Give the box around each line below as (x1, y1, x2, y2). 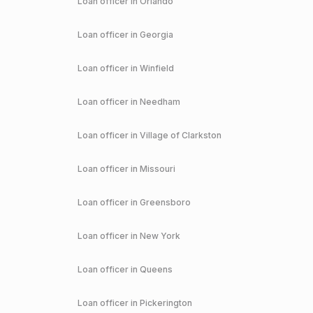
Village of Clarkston (139, 130, 221, 140)
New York (139, 231, 180, 241)
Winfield (139, 63, 174, 73)
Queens (139, 264, 173, 275)
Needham (139, 96, 180, 107)
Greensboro (139, 197, 191, 208)
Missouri (139, 163, 175, 174)
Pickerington (139, 298, 192, 308)
